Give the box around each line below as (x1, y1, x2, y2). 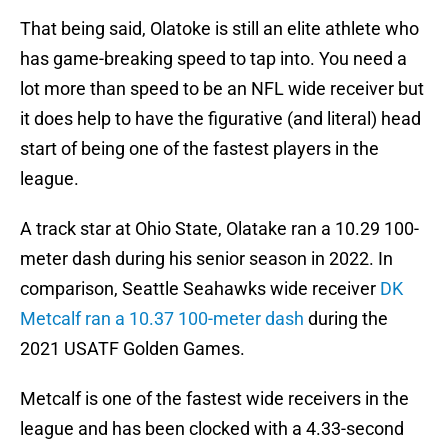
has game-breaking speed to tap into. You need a (20, 48, 407, 70)
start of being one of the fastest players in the (20, 138, 379, 160)
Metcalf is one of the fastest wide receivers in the (20, 388, 409, 410)
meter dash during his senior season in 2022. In (20, 248, 393, 270)
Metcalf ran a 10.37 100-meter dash (20, 308, 304, 330)
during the (304, 308, 388, 330)
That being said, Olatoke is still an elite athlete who (20, 18, 419, 40)
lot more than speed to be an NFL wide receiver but (20, 78, 424, 100)
